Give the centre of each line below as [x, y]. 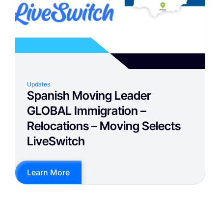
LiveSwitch [56, 141]
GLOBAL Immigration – [87, 111]
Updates [39, 84]
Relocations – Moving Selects [104, 126]
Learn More [48, 173]
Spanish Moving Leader [89, 96]
